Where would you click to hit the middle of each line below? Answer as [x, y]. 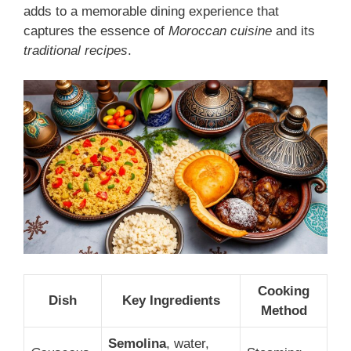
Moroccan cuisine [220, 31]
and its [293, 31]
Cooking [284, 291]
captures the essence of [96, 31]
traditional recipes [76, 50]
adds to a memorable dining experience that [151, 11]
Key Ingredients [171, 300]
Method [284, 310]
